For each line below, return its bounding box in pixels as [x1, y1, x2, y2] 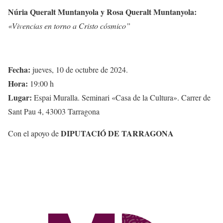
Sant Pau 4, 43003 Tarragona [8, 106, 100, 117]
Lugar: [8, 92, 32, 104]
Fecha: [8, 64, 30, 76]
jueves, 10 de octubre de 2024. [30, 64, 128, 75]
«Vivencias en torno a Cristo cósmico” [8, 20, 130, 31]
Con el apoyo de [8, 128, 61, 139]
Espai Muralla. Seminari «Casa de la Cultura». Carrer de [32, 92, 211, 103]
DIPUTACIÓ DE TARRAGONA [61, 127, 174, 139]
